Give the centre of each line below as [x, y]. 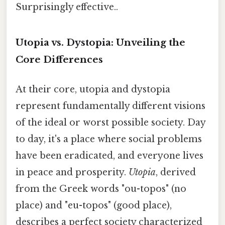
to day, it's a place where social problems [109, 139]
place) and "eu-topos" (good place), [94, 206]
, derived [176, 173]
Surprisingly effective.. [67, 7]
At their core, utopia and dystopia [93, 90]
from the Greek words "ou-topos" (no [101, 189]
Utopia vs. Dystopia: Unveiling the [100, 42]
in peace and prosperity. [72, 173]
